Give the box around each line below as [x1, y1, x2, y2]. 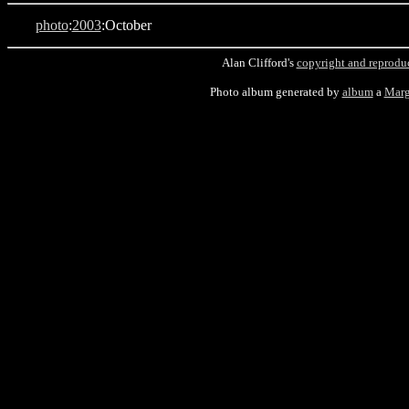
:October [100, 17, 152, 33]
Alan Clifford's [221, 56, 297, 69]
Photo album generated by [209, 85, 342, 99]
